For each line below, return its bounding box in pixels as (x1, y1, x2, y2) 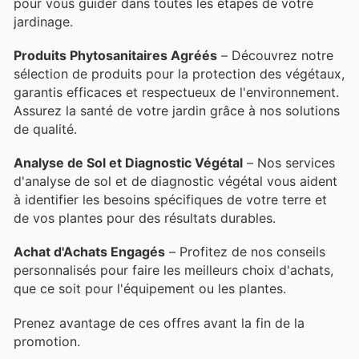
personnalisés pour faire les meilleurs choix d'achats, (14, 262, 333, 279)
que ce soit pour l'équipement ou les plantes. (14, 280, 286, 297)
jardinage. (14, 13, 73, 30)
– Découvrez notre (217, 47, 333, 64)
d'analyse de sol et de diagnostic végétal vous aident (14, 173, 337, 190)
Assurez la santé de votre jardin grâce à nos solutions (14, 103, 340, 119)
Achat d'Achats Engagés (14, 244, 165, 260)
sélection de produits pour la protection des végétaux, (14, 66, 345, 83)
